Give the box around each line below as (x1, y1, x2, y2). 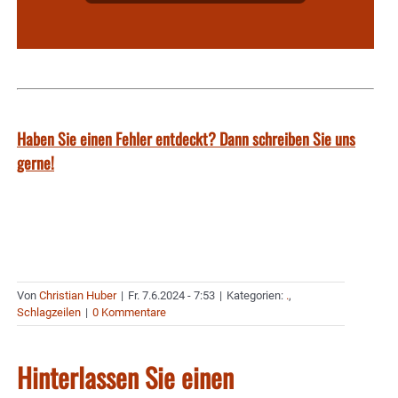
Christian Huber (39, 288, 116, 302)
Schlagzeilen (17, 305, 81, 319)
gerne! (17, 150, 54, 174)
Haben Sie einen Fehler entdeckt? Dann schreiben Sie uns (17, 126, 355, 150)
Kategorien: (227, 288, 286, 302)
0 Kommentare (92, 305, 166, 319)
